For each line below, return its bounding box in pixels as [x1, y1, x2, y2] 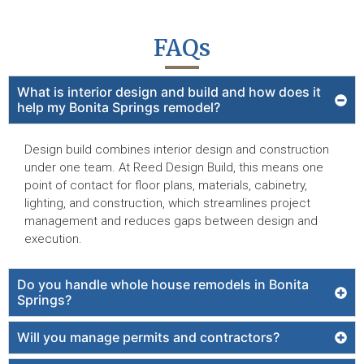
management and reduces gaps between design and [24, 214, 318, 228]
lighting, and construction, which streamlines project [24, 196, 310, 210]
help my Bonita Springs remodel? [17, 99, 220, 115]
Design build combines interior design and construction [24, 142, 329, 157]
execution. [24, 232, 82, 246]
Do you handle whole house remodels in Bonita [17, 276, 309, 292]
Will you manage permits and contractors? [17, 329, 279, 345]
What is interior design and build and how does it [17, 84, 321, 100]
